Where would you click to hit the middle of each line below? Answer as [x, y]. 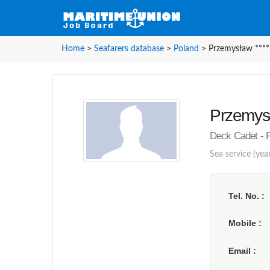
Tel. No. [245, 196]
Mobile [243, 223]
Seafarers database [129, 49]
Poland [186, 49]
